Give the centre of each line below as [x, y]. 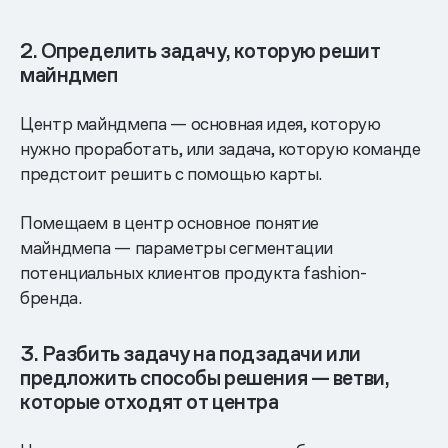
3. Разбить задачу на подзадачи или [190, 353]
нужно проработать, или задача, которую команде [220, 148]
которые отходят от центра [149, 401]
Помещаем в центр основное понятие [170, 222]
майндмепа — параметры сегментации [177, 247]
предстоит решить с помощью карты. [171, 173]
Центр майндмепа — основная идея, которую [200, 123]
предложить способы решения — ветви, [205, 377]
